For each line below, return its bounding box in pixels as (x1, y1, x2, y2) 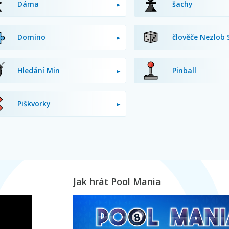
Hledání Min (17, 65, 60, 75)
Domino (17, 32, 45, 42)
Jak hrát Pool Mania (73, 175, 161, 188)
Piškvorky (17, 99, 51, 108)
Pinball (172, 65, 196, 75)
